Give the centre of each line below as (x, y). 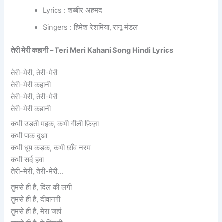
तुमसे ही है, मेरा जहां (36, 211)
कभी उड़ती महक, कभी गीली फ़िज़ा (55, 124)
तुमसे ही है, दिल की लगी (42, 187)
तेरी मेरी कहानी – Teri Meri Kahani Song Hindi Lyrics (92, 50)
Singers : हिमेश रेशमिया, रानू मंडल (90, 28)
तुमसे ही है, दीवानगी (36, 199)
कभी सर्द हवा (28, 160)
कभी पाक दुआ (29, 136)
